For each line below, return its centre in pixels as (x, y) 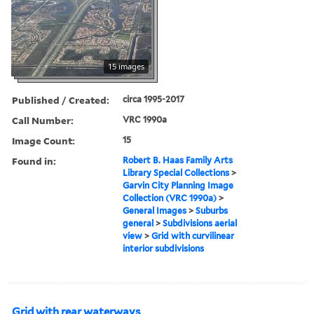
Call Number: (43, 120)
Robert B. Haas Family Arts (178, 160)
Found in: (34, 161)
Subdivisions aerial (200, 223)
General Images (155, 210)
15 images (126, 66)
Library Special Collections (176, 172)
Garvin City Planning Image (178, 185)
